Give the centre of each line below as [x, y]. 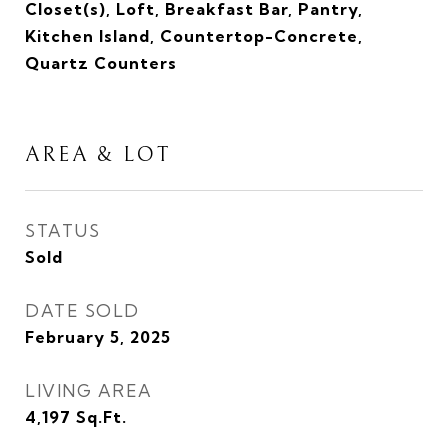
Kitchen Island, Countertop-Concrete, [194, 36]
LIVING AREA [89, 390]
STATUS [62, 230]
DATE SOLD [82, 310]
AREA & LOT [98, 155]
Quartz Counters [101, 63]
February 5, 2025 [98, 337]
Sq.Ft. [101, 417]
